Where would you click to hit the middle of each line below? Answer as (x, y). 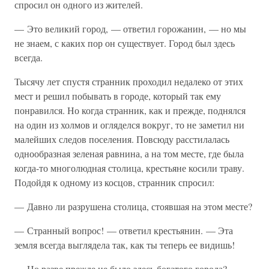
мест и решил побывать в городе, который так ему (118, 96)
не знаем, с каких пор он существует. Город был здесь (125, 43)
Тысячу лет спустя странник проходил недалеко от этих (129, 82)
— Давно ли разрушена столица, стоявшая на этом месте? (133, 207)
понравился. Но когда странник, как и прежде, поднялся (130, 110)
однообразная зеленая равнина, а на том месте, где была (129, 154)
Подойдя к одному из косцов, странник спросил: (114, 183)
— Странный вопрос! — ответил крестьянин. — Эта (124, 231)
